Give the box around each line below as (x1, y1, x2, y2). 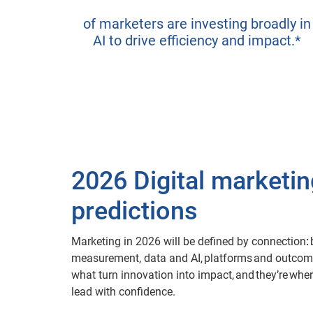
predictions (71, 196, 198, 226)
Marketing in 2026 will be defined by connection (71, 235, 306, 248)
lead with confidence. (71, 285, 175, 298)
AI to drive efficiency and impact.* (93, 32, 301, 49)
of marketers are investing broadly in (83, 15, 311, 32)
